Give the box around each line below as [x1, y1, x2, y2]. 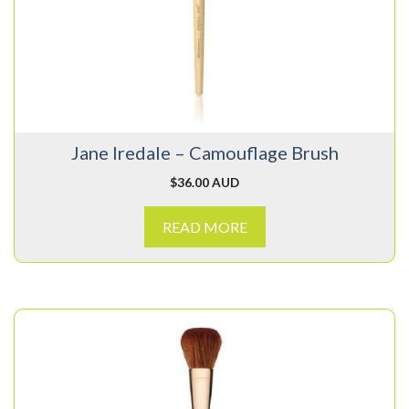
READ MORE [162, 218, 247, 236]
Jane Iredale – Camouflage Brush [70, 142, 339, 164]
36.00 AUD [177, 174, 239, 191]
